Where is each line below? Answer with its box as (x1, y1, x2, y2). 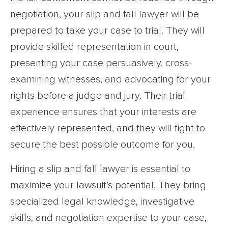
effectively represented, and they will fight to (10, 123, 205, 133)
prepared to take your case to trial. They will (10, 25, 205, 36)
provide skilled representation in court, (10, 41, 179, 52)
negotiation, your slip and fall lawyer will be (10, 9, 199, 19)
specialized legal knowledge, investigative (10, 196, 194, 207)
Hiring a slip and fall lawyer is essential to (10, 163, 190, 174)
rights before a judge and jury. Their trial (10, 90, 185, 101)
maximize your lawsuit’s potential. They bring (10, 180, 206, 190)
